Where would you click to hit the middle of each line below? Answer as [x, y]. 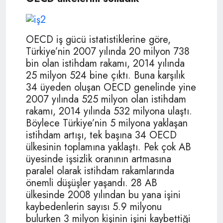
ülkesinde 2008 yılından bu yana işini [103, 195]
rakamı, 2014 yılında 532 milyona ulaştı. [109, 111]
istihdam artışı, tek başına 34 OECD [101, 135]
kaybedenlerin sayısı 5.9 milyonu [94, 207]
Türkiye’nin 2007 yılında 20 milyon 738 [108, 51]
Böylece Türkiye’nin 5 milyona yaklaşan [107, 123]
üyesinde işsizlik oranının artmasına [99, 159]
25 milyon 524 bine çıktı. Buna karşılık [105, 75]
